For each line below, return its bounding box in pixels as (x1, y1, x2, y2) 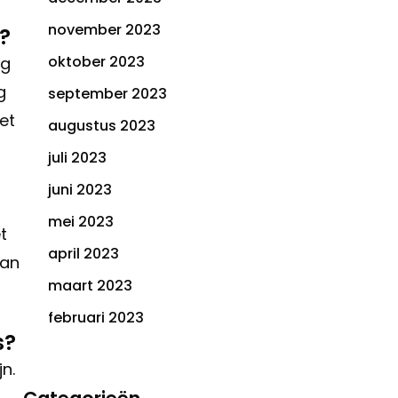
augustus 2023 (48, 115, 155, 137)
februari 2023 (48, 307, 144, 329)
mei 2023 (48, 211, 114, 233)
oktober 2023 (48, 52, 145, 73)
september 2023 (48, 84, 167, 105)
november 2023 (48, 20, 161, 41)
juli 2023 (48, 147, 107, 169)
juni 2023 (48, 179, 112, 201)
